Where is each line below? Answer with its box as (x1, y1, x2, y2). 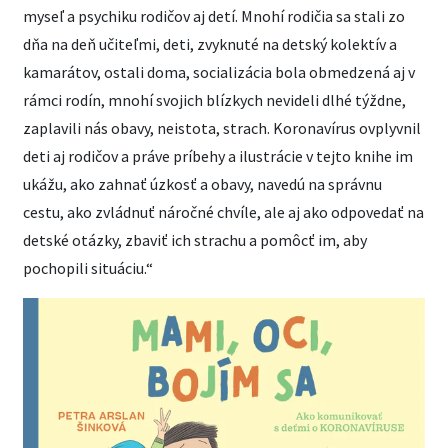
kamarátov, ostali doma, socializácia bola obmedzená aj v (23, 62, 415, 83)
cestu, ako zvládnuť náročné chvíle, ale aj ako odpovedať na (23, 202, 424, 223)
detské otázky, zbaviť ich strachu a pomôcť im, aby (23, 230, 367, 251)
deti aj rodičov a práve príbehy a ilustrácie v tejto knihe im (23, 146, 413, 167)
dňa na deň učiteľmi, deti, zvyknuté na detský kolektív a (23, 34, 397, 55)
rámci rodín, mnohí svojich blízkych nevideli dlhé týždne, (23, 90, 406, 111)
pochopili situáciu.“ (23, 258, 153, 279)
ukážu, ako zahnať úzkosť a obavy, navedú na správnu (23, 174, 382, 195)
